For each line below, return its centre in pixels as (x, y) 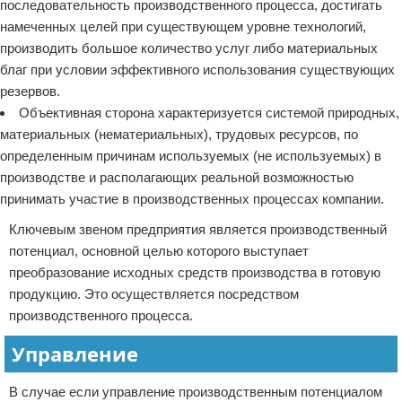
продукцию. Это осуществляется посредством (154, 294)
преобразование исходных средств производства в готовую (195, 272)
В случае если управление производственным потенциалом (196, 392)
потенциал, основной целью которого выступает (159, 251)
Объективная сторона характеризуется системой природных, (209, 113)
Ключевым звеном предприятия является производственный (198, 229)
